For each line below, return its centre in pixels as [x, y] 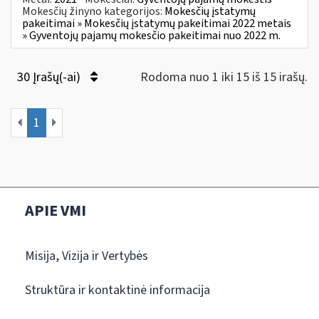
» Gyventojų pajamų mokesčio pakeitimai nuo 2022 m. [151, 35]
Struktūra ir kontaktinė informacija [117, 290]
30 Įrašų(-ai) [50, 77]
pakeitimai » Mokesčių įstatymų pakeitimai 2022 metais [157, 23]
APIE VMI [56, 210]
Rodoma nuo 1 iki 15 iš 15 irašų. [224, 77]
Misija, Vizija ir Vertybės [87, 256]
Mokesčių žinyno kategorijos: [93, 11]
